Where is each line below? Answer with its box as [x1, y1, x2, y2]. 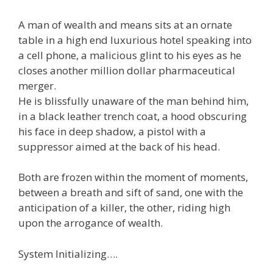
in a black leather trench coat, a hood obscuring [18, 108, 247, 123]
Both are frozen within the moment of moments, [18, 170, 248, 185]
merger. [18, 78, 56, 93]
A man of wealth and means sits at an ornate [18, 17, 232, 32]
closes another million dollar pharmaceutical [18, 63, 235, 77]
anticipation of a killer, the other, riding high [18, 200, 230, 215]
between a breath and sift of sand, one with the [18, 185, 243, 200]
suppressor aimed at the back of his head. [18, 139, 220, 154]
